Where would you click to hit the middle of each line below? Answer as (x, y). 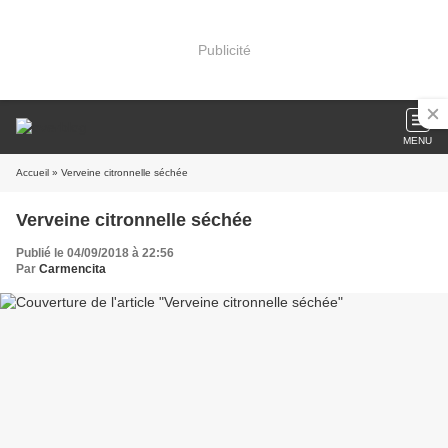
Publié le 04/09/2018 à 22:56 (95, 253)
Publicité (224, 49)
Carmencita (72, 269)
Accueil (32, 172)
